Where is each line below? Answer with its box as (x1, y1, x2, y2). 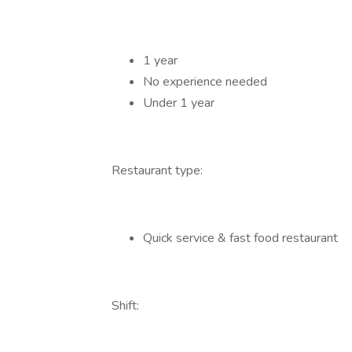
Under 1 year (143, 94, 214, 112)
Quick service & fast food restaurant (143, 229, 338, 247)
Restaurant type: (112, 162, 203, 179)
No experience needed (143, 73, 267, 90)
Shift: (112, 297, 139, 314)
